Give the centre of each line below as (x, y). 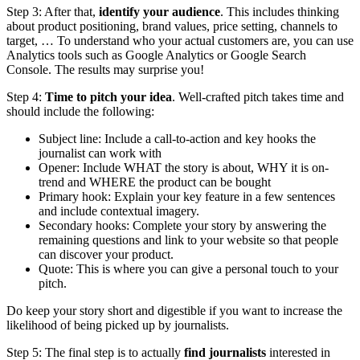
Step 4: (26, 96)
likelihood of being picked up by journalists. (118, 325)
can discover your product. (106, 254)
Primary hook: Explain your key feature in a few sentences (187, 196)
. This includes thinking (280, 11)
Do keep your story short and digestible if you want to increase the (174, 310)
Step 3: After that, (53, 11)
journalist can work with (100, 153)
